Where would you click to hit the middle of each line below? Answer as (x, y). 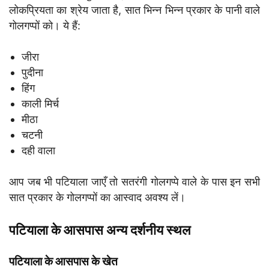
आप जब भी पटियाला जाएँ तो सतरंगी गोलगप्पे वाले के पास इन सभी (134, 181)
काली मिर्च (40, 103)
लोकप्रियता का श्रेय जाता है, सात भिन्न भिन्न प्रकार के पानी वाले (134, 10)
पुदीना (32, 72)
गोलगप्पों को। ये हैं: (45, 25)
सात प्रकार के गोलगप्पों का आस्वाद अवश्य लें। (97, 197)
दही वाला (38, 150)
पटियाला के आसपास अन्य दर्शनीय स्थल (100, 230)
